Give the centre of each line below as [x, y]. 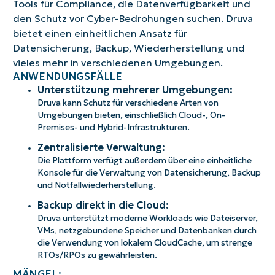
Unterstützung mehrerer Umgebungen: [135, 90]
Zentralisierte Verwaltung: [101, 148]
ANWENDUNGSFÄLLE [68, 76]
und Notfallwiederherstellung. [96, 185]
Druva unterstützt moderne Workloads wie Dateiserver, [147, 219]
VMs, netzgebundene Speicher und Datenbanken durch [147, 231]
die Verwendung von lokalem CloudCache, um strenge [145, 243]
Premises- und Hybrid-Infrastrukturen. [113, 128]
